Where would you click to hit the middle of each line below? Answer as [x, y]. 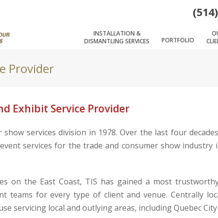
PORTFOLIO [178, 40]
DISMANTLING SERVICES [117, 41]
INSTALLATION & [117, 34]
